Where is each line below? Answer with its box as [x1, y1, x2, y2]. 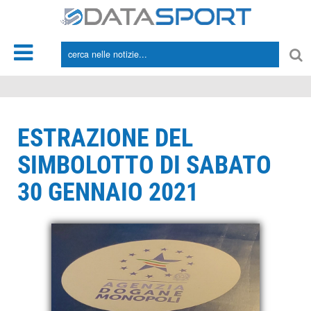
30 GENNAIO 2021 [17, 178, 199, 207]
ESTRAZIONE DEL [17, 124, 193, 153]
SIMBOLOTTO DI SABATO [17, 151, 271, 180]
